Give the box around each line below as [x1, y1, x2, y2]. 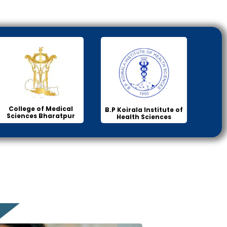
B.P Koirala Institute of [105, 105, 183, 115]
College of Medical [8, 104, 73, 113]
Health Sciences [117, 112, 171, 122]
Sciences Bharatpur [6, 111, 75, 121]
